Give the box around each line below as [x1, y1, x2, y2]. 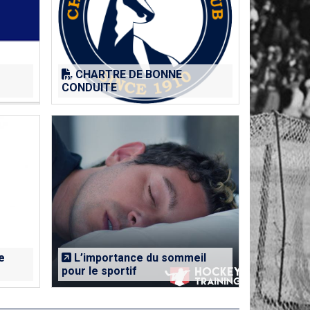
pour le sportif [61, 264, 137, 277]
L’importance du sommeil [71, 251, 206, 264]
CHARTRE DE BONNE [72, 68, 182, 81]
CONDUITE [61, 81, 117, 94]
